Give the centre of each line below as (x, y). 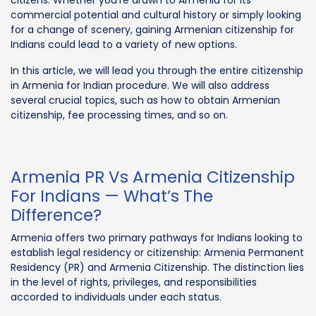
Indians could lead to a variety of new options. (124, 44)
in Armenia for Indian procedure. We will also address (140, 85)
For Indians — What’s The (112, 196)
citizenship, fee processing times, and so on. (119, 115)
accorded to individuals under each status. (116, 297)
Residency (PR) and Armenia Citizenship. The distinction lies (157, 267)
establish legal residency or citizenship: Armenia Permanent (157, 252)
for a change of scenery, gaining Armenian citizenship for (152, 29)
